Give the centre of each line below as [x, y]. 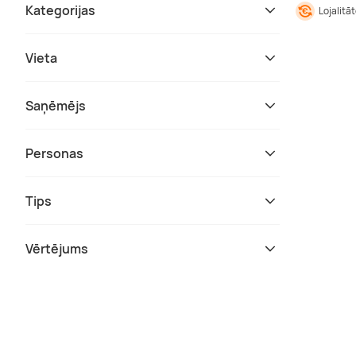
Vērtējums [57, 248]
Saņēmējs [56, 105]
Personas [54, 153]
